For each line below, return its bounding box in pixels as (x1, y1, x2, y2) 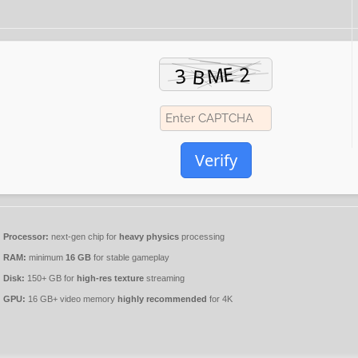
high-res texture (77, 273, 145, 284)
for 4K (207, 294, 233, 304)
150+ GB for (25, 273, 78, 284)
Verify (194, 149, 237, 172)
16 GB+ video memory (26, 294, 118, 304)
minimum (26, 253, 66, 263)
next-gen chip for (49, 232, 120, 242)
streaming (144, 273, 185, 284)
